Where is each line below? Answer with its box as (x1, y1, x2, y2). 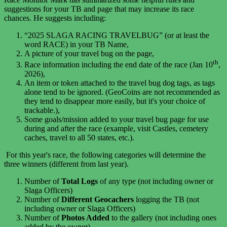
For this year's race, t (4, 150, 72, 160)
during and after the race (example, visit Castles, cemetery (24, 124, 208, 133)
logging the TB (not (134, 195, 199, 204)
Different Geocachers (61, 195, 134, 204)
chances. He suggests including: (4, 14, 106, 23)
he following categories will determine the (72, 150, 206, 160)
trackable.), (24, 106, 60, 115)
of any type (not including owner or (98, 177, 213, 186)
